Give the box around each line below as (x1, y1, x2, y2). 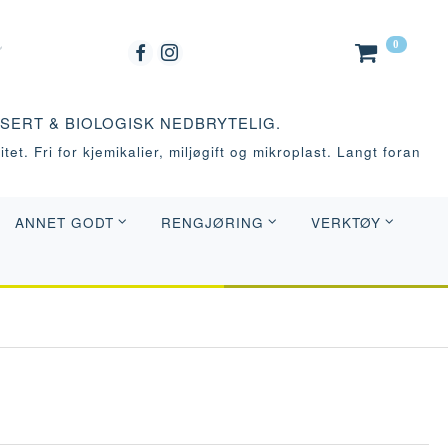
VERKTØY (311, 212, 381, 232)
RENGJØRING (161, 212, 264, 232)
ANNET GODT (15, 212, 114, 232)
